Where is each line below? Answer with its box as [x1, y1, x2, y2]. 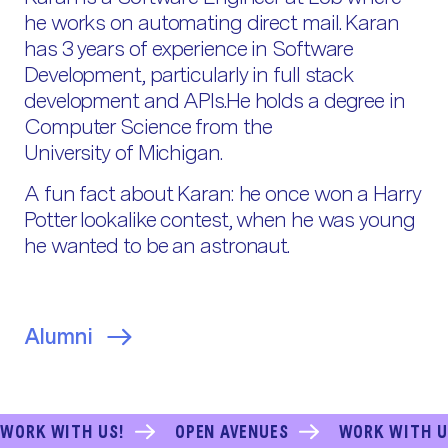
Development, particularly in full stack [24, 61, 355, 88]
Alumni [24, 323, 92, 350]
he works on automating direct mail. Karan [24, 9, 399, 36]
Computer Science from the [24, 113, 272, 140]
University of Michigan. [24, 139, 222, 166]
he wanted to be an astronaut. [24, 232, 290, 259]
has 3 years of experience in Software [24, 35, 354, 62]
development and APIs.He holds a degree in [24, 87, 405, 114]
